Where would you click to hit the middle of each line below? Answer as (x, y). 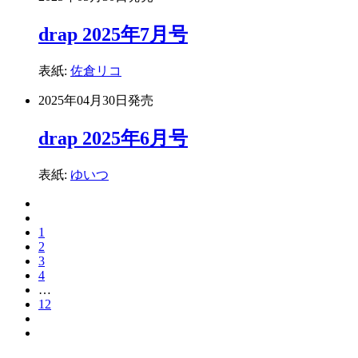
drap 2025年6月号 (113, 139)
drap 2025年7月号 (113, 35)
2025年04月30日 (83, 101)
